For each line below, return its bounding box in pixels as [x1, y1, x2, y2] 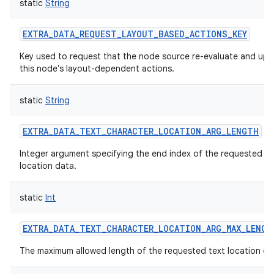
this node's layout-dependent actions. [20, 63, 174, 74]
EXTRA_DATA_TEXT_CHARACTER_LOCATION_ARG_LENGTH [23, 125, 259, 137]
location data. [20, 160, 76, 171]
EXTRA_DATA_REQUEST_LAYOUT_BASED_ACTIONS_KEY [23, 28, 247, 40]
